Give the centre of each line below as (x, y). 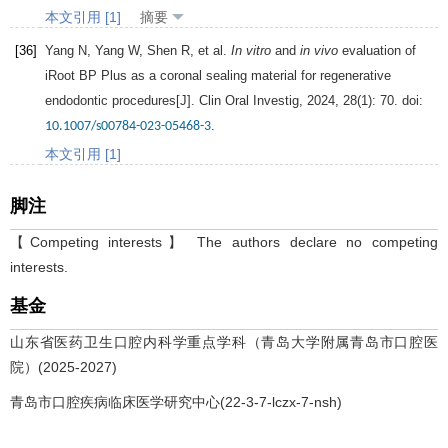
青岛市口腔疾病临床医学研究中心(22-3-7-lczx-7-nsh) (176, 402)
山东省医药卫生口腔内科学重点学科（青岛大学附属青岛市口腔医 (224, 342)
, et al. (210, 51)
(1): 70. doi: (390, 101)
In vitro (251, 51)
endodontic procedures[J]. (122, 101)
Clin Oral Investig (249, 101)
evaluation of (377, 51)
